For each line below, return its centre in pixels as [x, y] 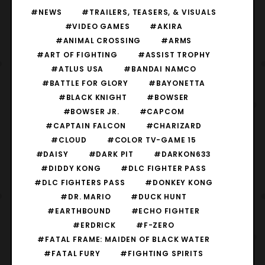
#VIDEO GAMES [97, 27]
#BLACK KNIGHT [93, 98]
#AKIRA [166, 27]
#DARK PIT [111, 154]
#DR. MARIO [86, 197]
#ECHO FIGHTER [165, 211]
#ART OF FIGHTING [77, 55]
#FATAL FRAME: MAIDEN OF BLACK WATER [124, 240]
